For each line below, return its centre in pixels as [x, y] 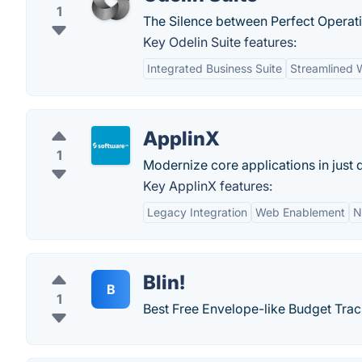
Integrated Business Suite [215, 68]
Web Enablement [300, 212]
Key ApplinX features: [208, 186]
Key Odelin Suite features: [220, 42]
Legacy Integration [197, 212]
